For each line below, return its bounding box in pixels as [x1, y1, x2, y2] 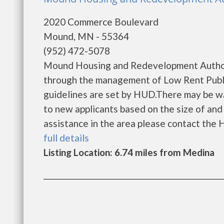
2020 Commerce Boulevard [43, 16, 158, 27]
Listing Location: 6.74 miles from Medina [43, 146, 214, 158]
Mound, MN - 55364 [43, 30, 129, 42]
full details [43, 132, 89, 143]
